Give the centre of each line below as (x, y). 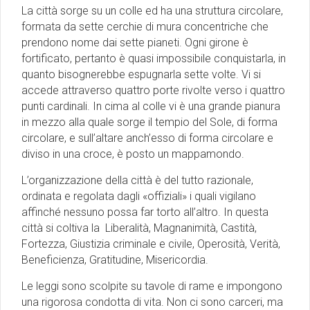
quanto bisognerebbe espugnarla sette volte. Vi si (141, 75)
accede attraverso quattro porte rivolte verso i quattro (153, 91)
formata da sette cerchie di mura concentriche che (145, 27)
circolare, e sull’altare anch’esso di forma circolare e (147, 138)
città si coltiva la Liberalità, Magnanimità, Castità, (139, 228)
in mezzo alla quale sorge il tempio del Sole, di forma (149, 122)
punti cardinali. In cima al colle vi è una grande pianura (151, 107)
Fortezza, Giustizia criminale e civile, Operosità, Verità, (151, 244)
